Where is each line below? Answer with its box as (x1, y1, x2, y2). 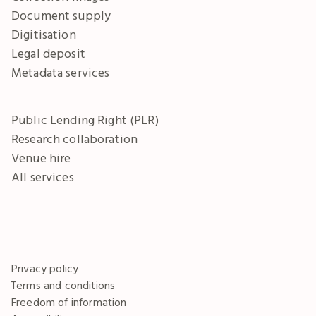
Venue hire (11, 150, 71, 166)
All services (11, 169, 74, 186)
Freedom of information (11, 295, 127, 310)
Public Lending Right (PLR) (11, 111, 159, 128)
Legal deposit (11, 45, 85, 62)
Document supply (11, 7, 111, 24)
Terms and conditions (11, 278, 116, 293)
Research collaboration (11, 130, 138, 147)
